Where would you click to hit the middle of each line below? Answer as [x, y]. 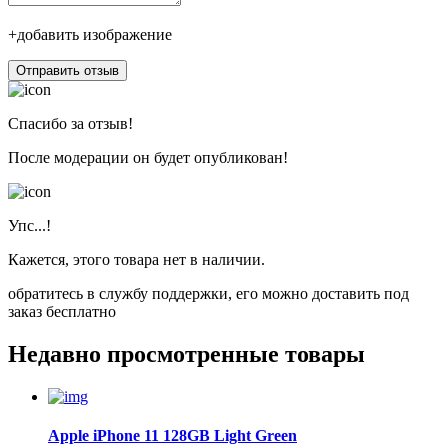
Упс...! [29, 226]
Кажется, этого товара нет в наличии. [136, 260]
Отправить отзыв [67, 71]
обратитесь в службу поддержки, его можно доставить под [208, 294]
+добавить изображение [90, 35]
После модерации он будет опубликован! [148, 158]
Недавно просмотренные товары [186, 354]
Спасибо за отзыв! [70, 124]
